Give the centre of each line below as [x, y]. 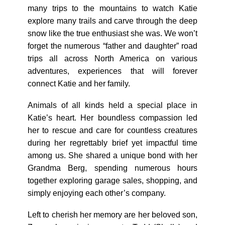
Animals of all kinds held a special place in [113, 105]
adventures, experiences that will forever [113, 71]
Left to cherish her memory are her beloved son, [113, 215]
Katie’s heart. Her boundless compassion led [113, 118]
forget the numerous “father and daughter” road [113, 46]
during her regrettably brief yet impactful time [113, 143]
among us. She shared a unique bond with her [113, 155]
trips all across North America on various [113, 59]
